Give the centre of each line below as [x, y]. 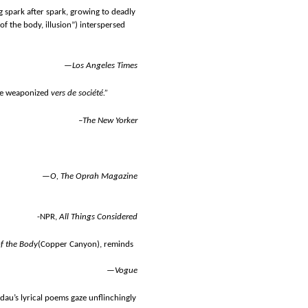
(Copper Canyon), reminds [86, 244]
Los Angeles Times [105, 66]
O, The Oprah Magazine [94, 176]
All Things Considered [98, 217]
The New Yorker [110, 121]
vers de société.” [79, 93]
